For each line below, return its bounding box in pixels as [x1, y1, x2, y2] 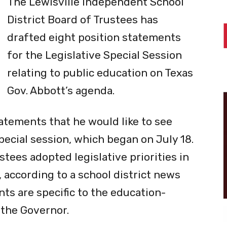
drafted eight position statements [7, 30, 181, 44]
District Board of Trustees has [7, 13, 158, 26]
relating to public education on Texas [7, 66, 193, 79]
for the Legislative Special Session [7, 48, 182, 61]
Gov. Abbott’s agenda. [7, 84, 115, 97]
